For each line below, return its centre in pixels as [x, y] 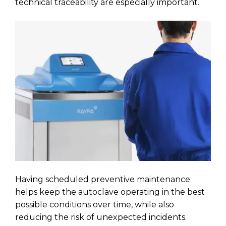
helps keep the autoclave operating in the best [110, 192]
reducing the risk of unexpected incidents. [101, 217]
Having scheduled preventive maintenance [103, 180]
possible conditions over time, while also [95, 205]
